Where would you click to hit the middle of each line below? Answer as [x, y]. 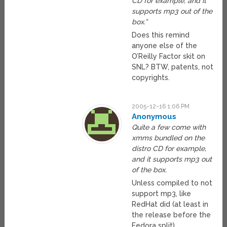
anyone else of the [165, 46]
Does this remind [161, 35]
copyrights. [151, 78]
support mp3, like [162, 194]
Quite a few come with [169, 127]
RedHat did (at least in [170, 204]
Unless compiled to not [172, 183]
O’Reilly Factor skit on [169, 56]
